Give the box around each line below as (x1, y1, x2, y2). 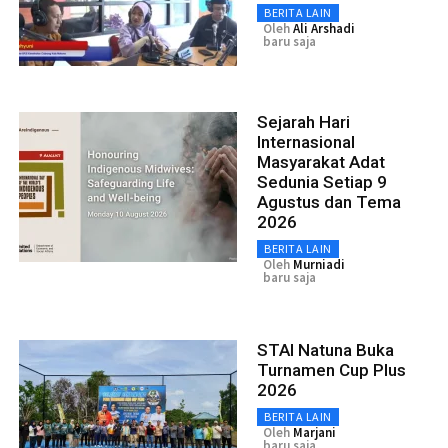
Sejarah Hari (257, 111, 350, 132)
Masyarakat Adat (257, 151, 385, 172)
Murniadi (293, 255, 345, 273)
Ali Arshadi (293, 19, 355, 37)
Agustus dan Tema (257, 191, 401, 212)
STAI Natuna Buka (257, 339, 394, 360)
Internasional (257, 131, 355, 152)
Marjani (293, 423, 336, 441)
